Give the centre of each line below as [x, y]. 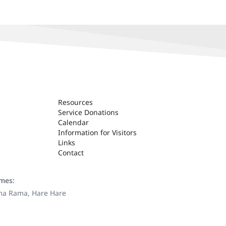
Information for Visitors [98, 132]
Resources [76, 102]
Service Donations [89, 112]
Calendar [74, 122]
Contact [71, 153]
